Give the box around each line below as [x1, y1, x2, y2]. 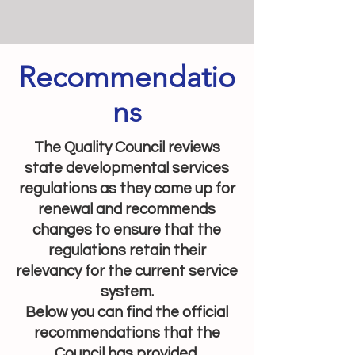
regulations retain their [48, 242, 206, 258]
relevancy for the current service [16, 263, 238, 279]
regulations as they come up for [18, 181, 235, 197]
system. [100, 284, 154, 300]
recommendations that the [33, 325, 220, 341]
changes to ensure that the [32, 222, 221, 238]
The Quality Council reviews [33, 139, 220, 155]
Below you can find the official [25, 304, 228, 320]
